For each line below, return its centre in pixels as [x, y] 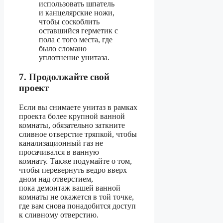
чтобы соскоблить [69, 22]
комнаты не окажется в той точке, [76, 197]
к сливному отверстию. [59, 215]
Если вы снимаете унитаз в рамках [78, 107]
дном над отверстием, [56, 179]
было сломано [63, 49]
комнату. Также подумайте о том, [75, 161]
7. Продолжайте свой [64, 77]
